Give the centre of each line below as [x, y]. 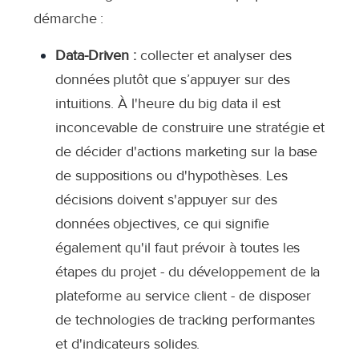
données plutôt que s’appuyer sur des [173, 79]
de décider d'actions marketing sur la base [187, 151]
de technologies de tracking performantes [185, 320]
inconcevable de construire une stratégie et [190, 127]
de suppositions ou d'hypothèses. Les [171, 175]
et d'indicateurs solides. [128, 344]
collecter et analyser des [216, 55]
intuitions [83, 103]
